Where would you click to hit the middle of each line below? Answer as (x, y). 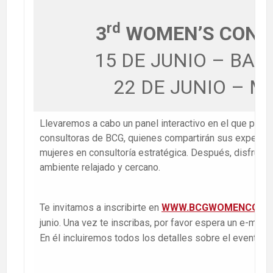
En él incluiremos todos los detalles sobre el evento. (152, 238)
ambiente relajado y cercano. (100, 168)
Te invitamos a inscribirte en (101, 208)
